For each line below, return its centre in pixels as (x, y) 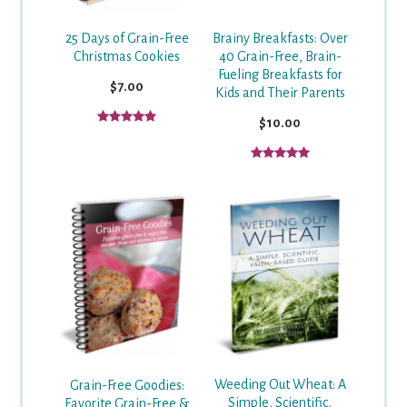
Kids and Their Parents (280, 93)
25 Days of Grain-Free (127, 38)
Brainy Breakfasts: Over (280, 39)
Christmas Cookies (127, 56)
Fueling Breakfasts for (280, 75)
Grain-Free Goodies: (127, 385)
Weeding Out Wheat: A (280, 385)
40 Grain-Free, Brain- (280, 57)
